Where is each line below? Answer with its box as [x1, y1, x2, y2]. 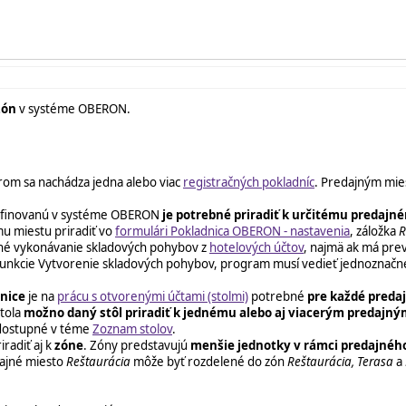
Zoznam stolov [92, 320, 172, 337]
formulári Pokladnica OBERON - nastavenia [115, 222, 350, 239]
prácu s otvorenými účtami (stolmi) [57, 287, 248, 304]
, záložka [350, 222, 399, 239]
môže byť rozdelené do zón [130, 353, 287, 370]
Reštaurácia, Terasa [287, 353, 393, 370]
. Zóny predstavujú [83, 336, 190, 353]
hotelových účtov [209, 238, 304, 256]
